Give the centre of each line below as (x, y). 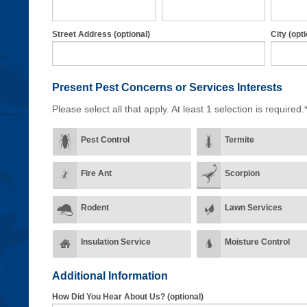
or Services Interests (229, 87)
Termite (239, 139)
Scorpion (242, 174)
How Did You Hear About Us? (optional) (128, 297)
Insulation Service (116, 242)
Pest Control (106, 139)
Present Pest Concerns (114, 87)
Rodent (95, 207)
